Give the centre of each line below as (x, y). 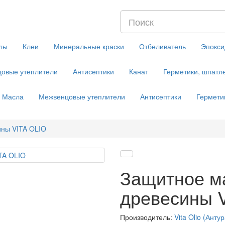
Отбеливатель (162, 46)
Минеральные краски (89, 46)
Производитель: (147, 217)
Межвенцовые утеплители (82, 96)
